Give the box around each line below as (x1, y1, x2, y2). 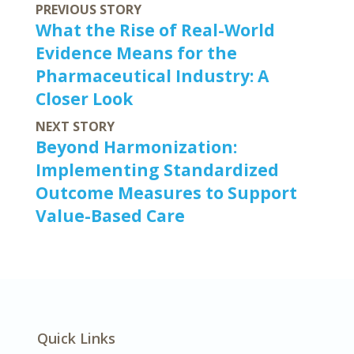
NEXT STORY (36, 118, 115, 136)
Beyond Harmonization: (36, 136, 237, 159)
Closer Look (36, 88, 133, 111)
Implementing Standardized (36, 159, 279, 182)
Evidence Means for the (36, 42, 237, 65)
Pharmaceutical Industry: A (36, 65, 269, 88)
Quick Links (37, 329, 115, 348)
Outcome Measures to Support (36, 182, 297, 205)
